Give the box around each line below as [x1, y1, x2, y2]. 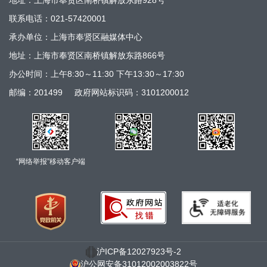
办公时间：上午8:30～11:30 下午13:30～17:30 [9, 69, 184, 79]
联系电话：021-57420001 [9, 14, 106, 24]
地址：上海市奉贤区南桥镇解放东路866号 [9, 51, 165, 61]
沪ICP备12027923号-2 [97, 247, 181, 257]
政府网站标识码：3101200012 [74, 88, 189, 98]
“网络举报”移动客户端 [15, 157, 85, 166]
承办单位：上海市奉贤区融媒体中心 [9, 32, 142, 42]
